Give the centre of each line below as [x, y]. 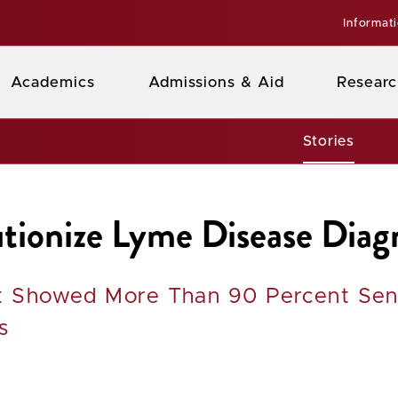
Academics [52, 82]
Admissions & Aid [216, 82]
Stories [328, 141]
